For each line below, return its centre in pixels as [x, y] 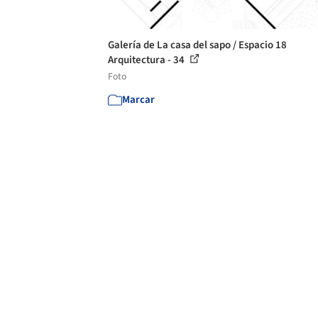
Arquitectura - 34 [147, 60]
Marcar [138, 99]
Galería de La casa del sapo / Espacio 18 [197, 45]
